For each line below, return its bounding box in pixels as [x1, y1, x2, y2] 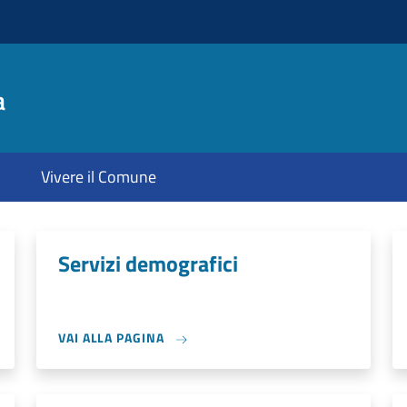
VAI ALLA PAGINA [58, 328, 168, 347]
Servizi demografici [58, 247, 238, 280]
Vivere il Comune [41, 164, 156, 189]
